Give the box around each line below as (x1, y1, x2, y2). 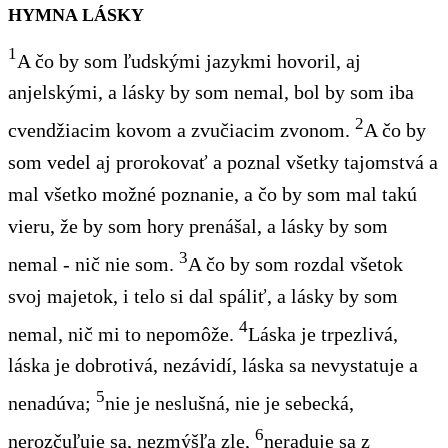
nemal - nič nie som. (8, 252, 179, 275)
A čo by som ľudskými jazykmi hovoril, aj (17, 49, 361, 72)
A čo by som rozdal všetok (188, 252, 403, 275)
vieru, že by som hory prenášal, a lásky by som (8, 215, 388, 238)
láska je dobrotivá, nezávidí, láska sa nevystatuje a (8, 354, 418, 377)
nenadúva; (8, 392, 96, 415)
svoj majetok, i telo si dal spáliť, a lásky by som (8, 284, 398, 307)
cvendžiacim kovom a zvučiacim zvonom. (8, 119, 355, 142)
